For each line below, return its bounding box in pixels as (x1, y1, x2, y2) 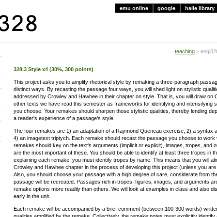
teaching (175, 48, 195, 54)
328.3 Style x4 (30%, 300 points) (14, 66, 93, 72)
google (157, 5, 176, 11)
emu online (119, 5, 148, 11)
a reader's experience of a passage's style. (14, 115, 115, 121)
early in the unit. (14, 193, 50, 199)
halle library (185, 5, 215, 11)
